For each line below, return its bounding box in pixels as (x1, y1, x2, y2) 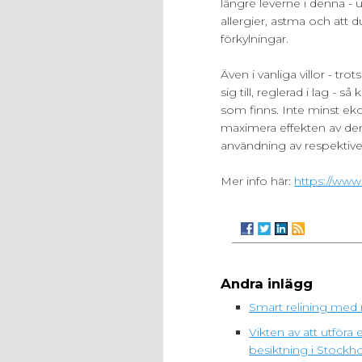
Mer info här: (221, 174, 295, 189)
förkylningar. (221, 31, 289, 46)
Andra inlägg (221, 276, 314, 293)
